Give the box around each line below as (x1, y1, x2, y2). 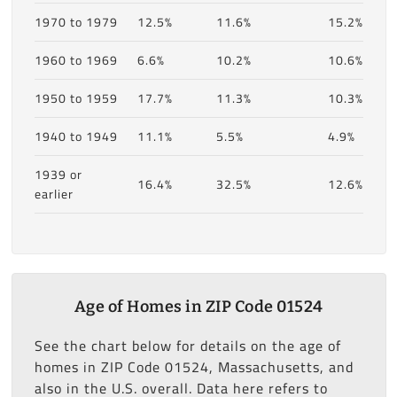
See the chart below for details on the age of (34, 331, 341, 359)
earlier (34, 182, 74, 206)
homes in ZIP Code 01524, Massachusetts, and (34, 353, 354, 380)
